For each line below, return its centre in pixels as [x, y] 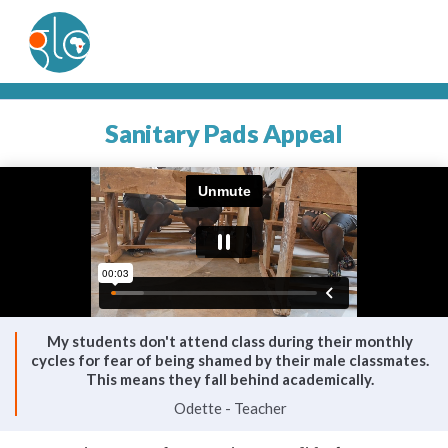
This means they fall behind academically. [230, 379]
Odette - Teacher [230, 408]
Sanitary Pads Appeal [224, 133]
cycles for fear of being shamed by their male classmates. [230, 360]
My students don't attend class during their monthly [230, 341]
